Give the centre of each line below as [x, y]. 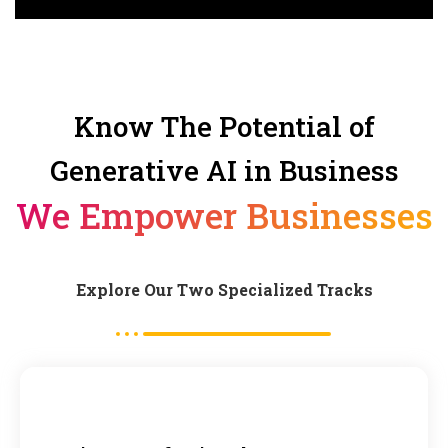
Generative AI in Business [224, 170]
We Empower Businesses [224, 215]
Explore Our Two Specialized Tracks [224, 289]
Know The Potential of [224, 126]
